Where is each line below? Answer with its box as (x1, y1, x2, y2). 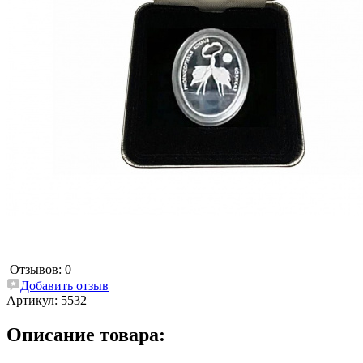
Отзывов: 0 (10, 262, 71, 276)
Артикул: (6, 293, 61, 307)
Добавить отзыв (20, 278, 109, 293)
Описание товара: (6, 323, 165, 345)
